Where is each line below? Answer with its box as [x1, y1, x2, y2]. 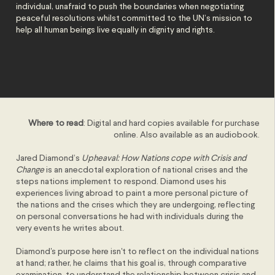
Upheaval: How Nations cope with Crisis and [82, 154, 247, 163]
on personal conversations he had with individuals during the [16, 212, 244, 221]
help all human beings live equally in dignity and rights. [16, 26, 217, 34]
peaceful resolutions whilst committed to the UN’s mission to [16, 14, 253, 23]
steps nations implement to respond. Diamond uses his [16, 177, 227, 186]
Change [16, 166, 45, 174]
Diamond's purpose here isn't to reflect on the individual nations [16, 247, 260, 256]
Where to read [28, 119, 84, 128]
